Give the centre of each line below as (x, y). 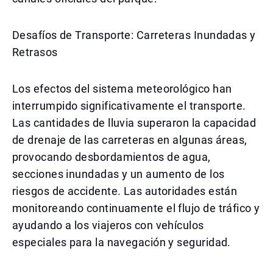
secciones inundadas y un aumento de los (119, 174)
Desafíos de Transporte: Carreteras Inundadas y (134, 35)
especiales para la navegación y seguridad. (122, 242)
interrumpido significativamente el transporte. (129, 106)
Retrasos (35, 52)
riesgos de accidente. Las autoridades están (125, 191)
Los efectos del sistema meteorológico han (122, 89)
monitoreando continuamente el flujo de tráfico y (136, 208)
